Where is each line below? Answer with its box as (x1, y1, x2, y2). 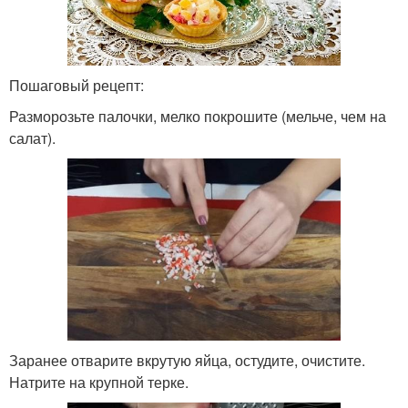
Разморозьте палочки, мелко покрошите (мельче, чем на (9, 105, 386, 127)
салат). (9, 127, 56, 148)
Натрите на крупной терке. (9, 371, 189, 393)
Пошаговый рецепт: (9, 74, 144, 96)
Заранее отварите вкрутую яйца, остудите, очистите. (9, 349, 365, 371)
